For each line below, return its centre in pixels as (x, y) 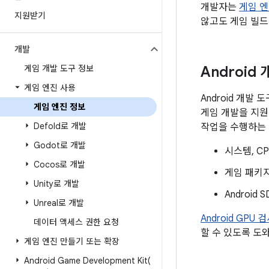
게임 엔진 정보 (59, 107)
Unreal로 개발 (59, 203)
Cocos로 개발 (59, 165)
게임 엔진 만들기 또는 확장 (72, 241)
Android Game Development (81, 261)
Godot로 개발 (60, 145)
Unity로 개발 (56, 184)
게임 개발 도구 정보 (59, 68)
